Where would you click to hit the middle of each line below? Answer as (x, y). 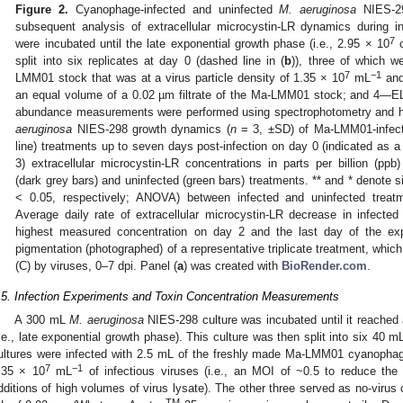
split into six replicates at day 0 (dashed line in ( (150, 60)
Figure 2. (42, 9)
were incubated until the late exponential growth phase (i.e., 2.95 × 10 (202, 43)
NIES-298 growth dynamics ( (151, 129)
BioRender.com (325, 265)
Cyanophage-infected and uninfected (174, 9)
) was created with (233, 265)
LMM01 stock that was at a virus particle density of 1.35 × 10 (180, 77)
